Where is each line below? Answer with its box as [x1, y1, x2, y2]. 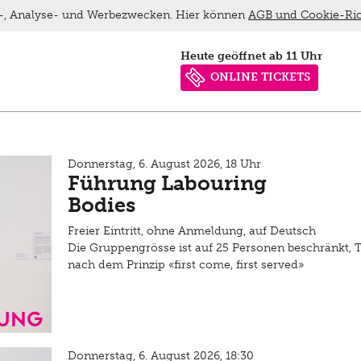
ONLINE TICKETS [210, 70, 310, 85]
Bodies [68, 193, 135, 218]
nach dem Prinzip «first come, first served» [68, 258, 304, 272]
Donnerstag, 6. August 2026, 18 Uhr [68, 157, 261, 171]
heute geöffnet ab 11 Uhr [190, 49, 322, 63]
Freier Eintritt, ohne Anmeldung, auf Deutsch [68, 224, 316, 238]
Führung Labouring [68, 171, 267, 196]
